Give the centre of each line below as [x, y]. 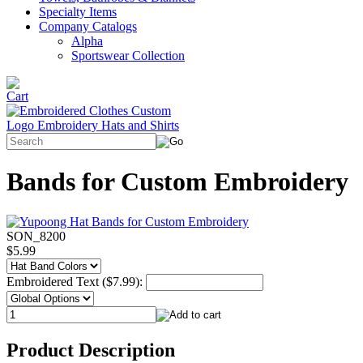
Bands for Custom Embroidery [177, 182]
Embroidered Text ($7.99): [76, 281]
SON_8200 [36, 236]
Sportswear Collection [128, 56]
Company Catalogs [88, 26]
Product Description [91, 350]
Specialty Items [78, 12]
